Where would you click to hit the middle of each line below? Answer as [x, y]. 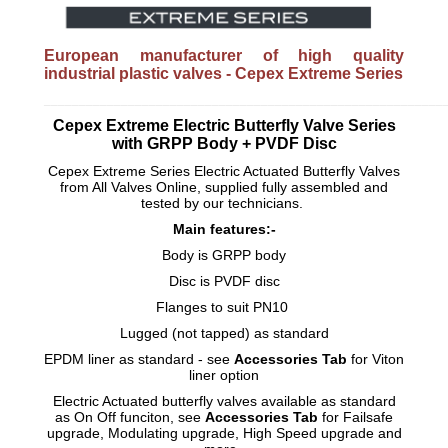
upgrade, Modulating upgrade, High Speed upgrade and [224, 433]
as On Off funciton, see [130, 417]
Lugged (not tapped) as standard [224, 333]
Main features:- [224, 229]
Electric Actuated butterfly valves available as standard [224, 401]
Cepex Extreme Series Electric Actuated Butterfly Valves [224, 171]
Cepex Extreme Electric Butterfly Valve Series [224, 126]
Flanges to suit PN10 [224, 307]
